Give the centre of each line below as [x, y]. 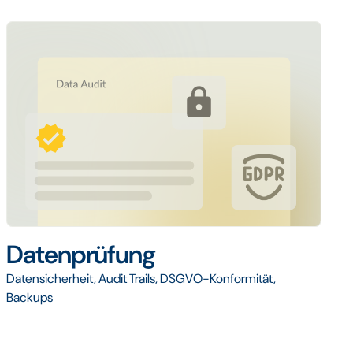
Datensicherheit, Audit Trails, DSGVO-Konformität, [141, 279]
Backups [30, 298]
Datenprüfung [81, 255]
